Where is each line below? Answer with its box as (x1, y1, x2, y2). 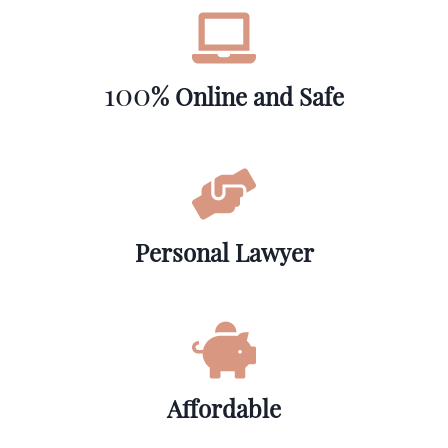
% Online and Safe (151, 80, 344, 112)
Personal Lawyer (134, 236, 314, 268)
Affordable (167, 392, 281, 424)
